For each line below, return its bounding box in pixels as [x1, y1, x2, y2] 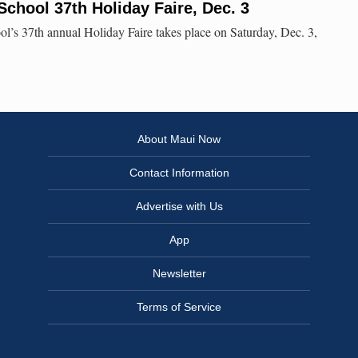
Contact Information [129, 166, 229, 180]
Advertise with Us [135, 200, 223, 213]
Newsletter [152, 267, 206, 280]
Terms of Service [137, 300, 221, 314]
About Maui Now [137, 133, 221, 146]
